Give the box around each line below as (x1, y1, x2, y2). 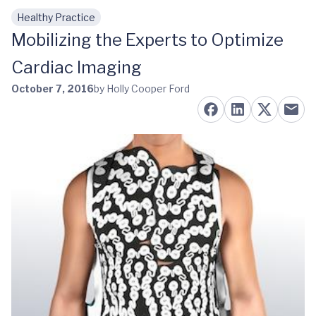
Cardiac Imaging (11, 57, 142, 78)
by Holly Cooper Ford (94, 83, 190, 95)
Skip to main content (22, 18, 135, 31)
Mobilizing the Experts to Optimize (11, 30, 284, 50)
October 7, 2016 (11, 83, 94, 95)
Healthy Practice (17, 11, 95, 23)
